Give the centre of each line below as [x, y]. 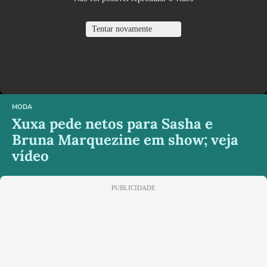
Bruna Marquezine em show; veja [125, 139]
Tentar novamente [122, 29]
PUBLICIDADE [133, 187]
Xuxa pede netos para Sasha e [112, 123]
